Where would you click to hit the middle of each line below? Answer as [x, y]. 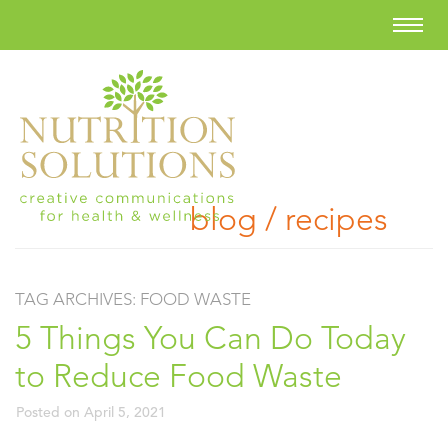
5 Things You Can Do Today [210, 338]
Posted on [50, 412]
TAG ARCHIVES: [77, 299]
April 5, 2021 [125, 412]
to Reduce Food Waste [178, 376]
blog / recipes [289, 219]
